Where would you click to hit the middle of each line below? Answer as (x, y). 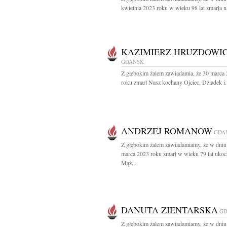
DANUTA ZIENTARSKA (169, 210)
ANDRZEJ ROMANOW (167, 131)
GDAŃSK (133, 62)
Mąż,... (129, 163)
